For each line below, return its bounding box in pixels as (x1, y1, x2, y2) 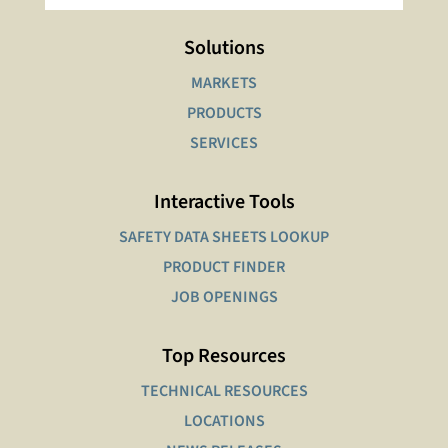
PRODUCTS (186, 102, 262, 125)
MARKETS (191, 72, 257, 95)
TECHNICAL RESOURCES (140, 380, 308, 403)
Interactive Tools (153, 188, 295, 217)
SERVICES (190, 132, 258, 155)
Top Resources (162, 342, 286, 371)
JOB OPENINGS (170, 286, 278, 309)
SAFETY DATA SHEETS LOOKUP (119, 226, 329, 249)
